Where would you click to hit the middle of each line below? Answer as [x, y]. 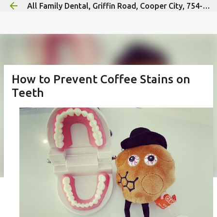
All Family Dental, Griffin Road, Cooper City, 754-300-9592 [206, 6]
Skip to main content [111, 12]
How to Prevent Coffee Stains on [101, 79]
